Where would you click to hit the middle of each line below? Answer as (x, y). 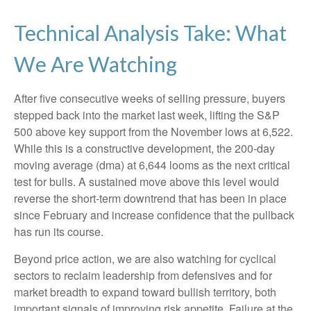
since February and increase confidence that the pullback (154, 215)
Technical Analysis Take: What (150, 32)
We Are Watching (95, 64)
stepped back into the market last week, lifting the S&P (147, 115)
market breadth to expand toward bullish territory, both (145, 292)
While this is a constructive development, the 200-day (144, 148)
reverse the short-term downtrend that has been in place (150, 198)
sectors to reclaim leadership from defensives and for (143, 275)
